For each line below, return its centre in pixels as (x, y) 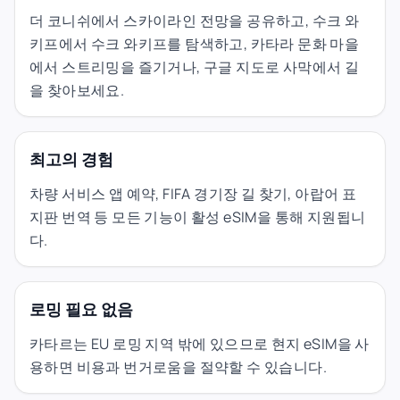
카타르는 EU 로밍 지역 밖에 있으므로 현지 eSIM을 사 (200, 343)
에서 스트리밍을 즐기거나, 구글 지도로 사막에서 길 (195, 67)
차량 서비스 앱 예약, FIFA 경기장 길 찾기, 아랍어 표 (193, 193)
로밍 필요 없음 (81, 308)
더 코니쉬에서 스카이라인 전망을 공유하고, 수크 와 (195, 20)
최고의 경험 (71, 158)
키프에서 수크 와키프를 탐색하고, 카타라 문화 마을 (195, 43)
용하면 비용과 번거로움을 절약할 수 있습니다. (178, 367)
